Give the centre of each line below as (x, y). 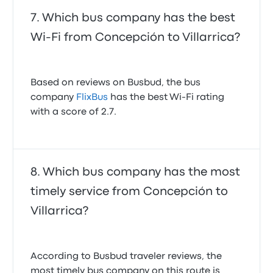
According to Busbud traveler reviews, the (126, 257)
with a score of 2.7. (74, 112)
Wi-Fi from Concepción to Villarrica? (136, 37)
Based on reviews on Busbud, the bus (116, 83)
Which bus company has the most (142, 172)
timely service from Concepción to (129, 192)
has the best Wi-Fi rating (166, 97)
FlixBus (92, 97)
